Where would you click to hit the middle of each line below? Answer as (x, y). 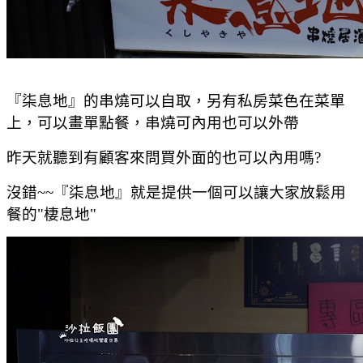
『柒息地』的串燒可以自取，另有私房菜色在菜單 (176, 100)
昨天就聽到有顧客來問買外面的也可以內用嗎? (164, 157)
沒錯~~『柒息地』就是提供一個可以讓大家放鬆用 (176, 192)
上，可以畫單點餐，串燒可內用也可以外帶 (153, 122)
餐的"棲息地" (51, 214)
